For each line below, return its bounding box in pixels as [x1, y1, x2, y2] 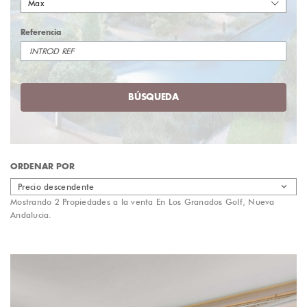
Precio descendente [18, 182, 95, 192]
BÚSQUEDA [128, 93, 179, 101]
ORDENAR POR [10, 162, 75, 171]
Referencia [21, 29, 62, 36]
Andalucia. [10, 210, 52, 220]
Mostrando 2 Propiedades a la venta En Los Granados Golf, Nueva [10, 197, 275, 207]
